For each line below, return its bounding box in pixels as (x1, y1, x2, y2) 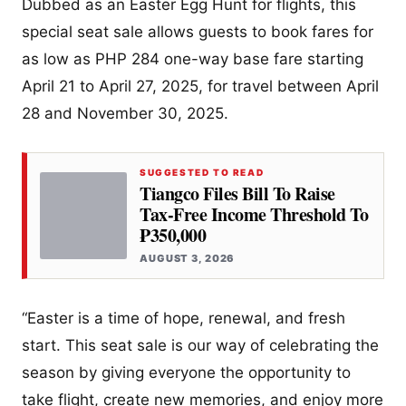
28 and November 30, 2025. (22, 104, 228, 123)
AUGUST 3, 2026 (140, 252, 236, 266)
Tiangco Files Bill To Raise (140, 180, 335, 208)
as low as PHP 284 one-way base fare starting (22, 50, 363, 69)
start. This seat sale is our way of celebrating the (22, 336, 379, 355)
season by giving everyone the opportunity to (22, 363, 351, 382)
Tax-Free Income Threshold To (140, 201, 368, 228)
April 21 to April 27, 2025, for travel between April (22, 77, 379, 96)
